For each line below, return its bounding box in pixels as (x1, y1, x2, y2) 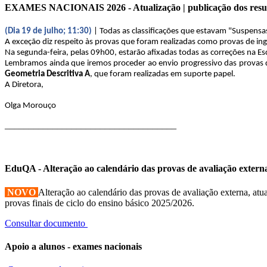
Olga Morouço (5, 101, 56, 111)
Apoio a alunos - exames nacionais (5, 241, 142, 252)
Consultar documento (5, 218, 88, 228)
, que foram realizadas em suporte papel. (90, 70, 235, 79)
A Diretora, (5, 80, 44, 90)
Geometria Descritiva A (5, 70, 90, 79)
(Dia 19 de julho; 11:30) (5, 27, 94, 36)
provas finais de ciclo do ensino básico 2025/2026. (5, 197, 194, 208)
